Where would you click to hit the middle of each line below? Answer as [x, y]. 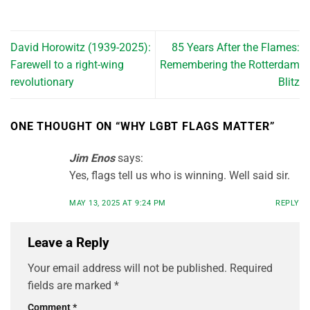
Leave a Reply [70, 242]
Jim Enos [92, 158]
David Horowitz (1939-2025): [81, 47]
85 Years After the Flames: [236, 47]
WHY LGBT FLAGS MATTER [195, 127]
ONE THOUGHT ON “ [65, 127]
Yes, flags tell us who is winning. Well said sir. [180, 176]
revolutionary [42, 82]
